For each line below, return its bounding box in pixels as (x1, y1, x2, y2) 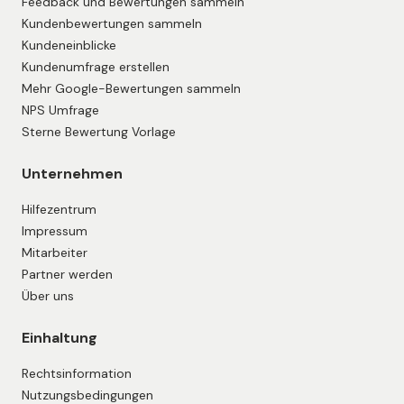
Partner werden (22, 266, 113, 283)
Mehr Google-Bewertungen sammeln (22, 80, 241, 97)
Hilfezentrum (22, 201, 96, 218)
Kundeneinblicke (22, 37, 116, 54)
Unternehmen (22, 164, 123, 184)
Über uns (22, 288, 74, 305)
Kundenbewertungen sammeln (22, 15, 202, 32)
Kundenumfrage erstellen (22, 59, 170, 76)
